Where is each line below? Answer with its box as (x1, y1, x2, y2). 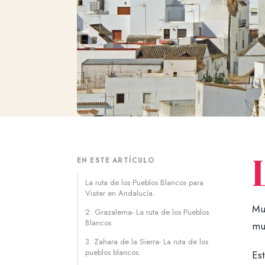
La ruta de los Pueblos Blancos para (85, 177, 203, 189)
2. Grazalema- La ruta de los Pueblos (85, 206, 209, 218)
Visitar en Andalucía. (85, 188, 155, 199)
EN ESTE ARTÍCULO (77, 156, 155, 166)
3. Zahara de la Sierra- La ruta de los (85, 236, 208, 248)
